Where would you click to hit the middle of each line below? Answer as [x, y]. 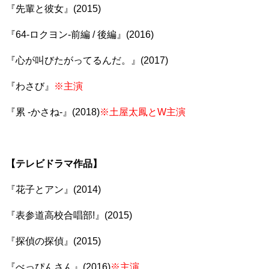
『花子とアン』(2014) [53, 189]
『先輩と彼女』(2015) [53, 9]
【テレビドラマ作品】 [54, 164]
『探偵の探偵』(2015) [53, 241]
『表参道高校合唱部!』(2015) [69, 215]
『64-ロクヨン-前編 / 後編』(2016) [80, 35]
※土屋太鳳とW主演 [143, 112]
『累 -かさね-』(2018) [53, 112]
